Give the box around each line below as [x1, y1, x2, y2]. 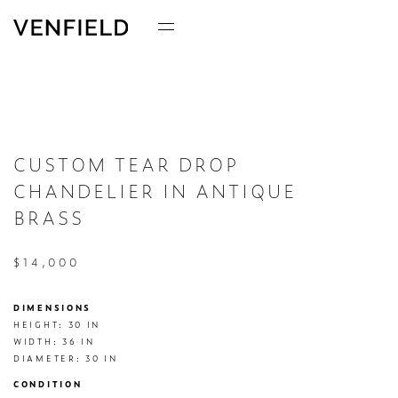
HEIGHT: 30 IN [13, 319, 101, 330]
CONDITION [13, 378, 83, 390]
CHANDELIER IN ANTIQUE [13, 179, 297, 203]
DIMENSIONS [13, 302, 92, 314]
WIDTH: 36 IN [13, 336, 95, 347]
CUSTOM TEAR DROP [13, 152, 239, 177]
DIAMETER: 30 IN [13, 353, 118, 364]
